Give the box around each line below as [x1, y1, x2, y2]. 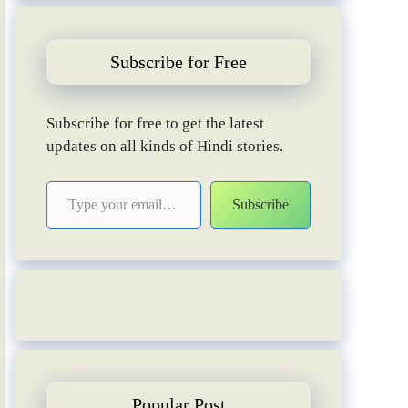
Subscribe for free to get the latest [46, 115, 264, 133]
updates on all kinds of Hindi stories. [46, 138, 283, 156]
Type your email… [46, 170, 97, 189]
